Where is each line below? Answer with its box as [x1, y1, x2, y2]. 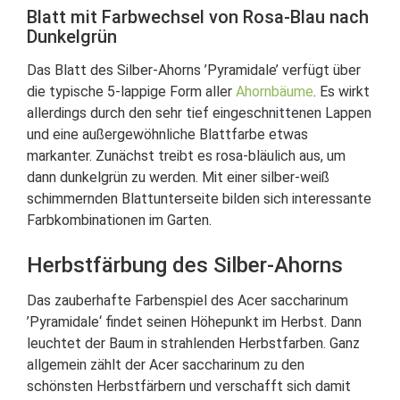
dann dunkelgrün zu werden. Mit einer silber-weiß [27, 169, 329, 186]
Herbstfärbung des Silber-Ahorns [27, 253, 343, 278]
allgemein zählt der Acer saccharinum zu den [27, 356, 304, 373]
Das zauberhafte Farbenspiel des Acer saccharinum [27, 292, 348, 309]
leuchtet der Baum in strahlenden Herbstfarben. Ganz [27, 335, 360, 352]
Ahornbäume [236, 83, 313, 100]
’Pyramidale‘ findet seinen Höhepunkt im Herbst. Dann [27, 313, 362, 330]
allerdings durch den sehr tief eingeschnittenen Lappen [27, 104, 371, 121]
